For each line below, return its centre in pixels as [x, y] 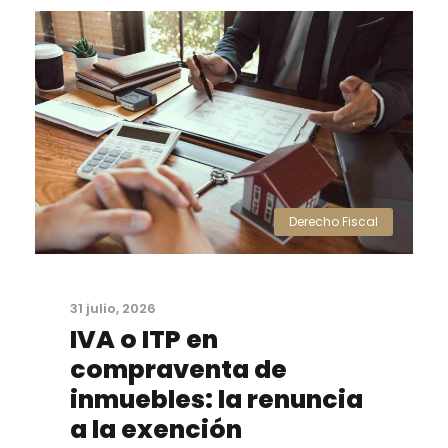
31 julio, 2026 [113, 309]
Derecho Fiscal [333, 222]
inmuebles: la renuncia [216, 400]
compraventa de [178, 370]
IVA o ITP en [144, 340]
